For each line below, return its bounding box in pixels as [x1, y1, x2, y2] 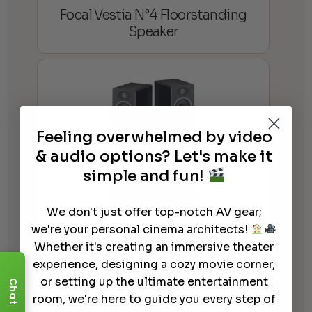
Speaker [127, 23, 179, 41]
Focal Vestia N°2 [104, 231, 203, 249]
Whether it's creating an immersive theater [34, 239, 274, 254]
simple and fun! [82, 166, 208, 185]
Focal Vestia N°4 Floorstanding [59, 6, 247, 24]
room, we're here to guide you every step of [32, 291, 276, 306]
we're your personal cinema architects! [31, 221, 251, 237]
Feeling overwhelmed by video [36, 127, 272, 146]
